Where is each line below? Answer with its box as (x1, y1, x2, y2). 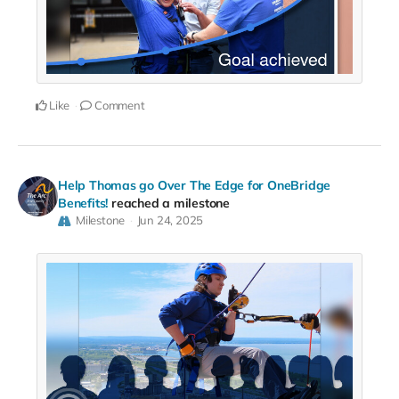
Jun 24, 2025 (136, 212, 204, 227)
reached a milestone (110, 194, 230, 211)
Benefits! (58, 194, 109, 211)
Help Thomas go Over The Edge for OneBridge (58, 176, 331, 193)
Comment (92, 97, 145, 112)
